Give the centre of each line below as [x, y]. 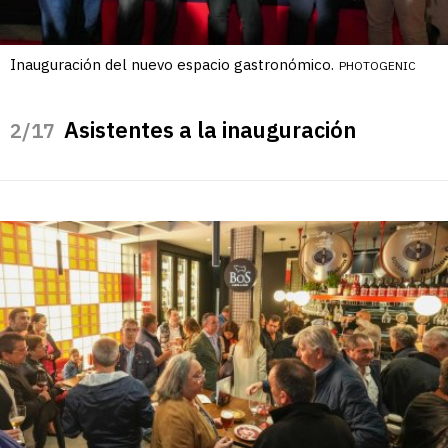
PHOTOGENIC [377, 66]
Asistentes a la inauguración [210, 130]
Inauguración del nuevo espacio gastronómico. [172, 65]
